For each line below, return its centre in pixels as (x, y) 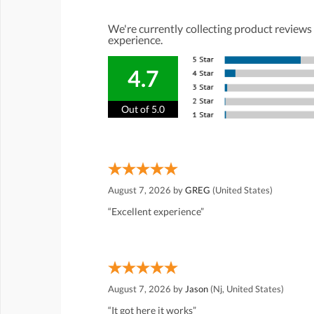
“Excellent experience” (156, 212)
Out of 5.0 (143, 109)
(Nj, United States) (246, 289)
